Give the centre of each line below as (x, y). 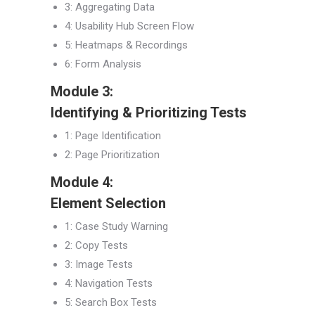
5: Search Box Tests (111, 303)
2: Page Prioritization (112, 155)
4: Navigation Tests (109, 284)
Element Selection (108, 204)
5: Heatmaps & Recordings (126, 45)
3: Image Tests (99, 265)
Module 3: (82, 92)
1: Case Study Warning (116, 227)
